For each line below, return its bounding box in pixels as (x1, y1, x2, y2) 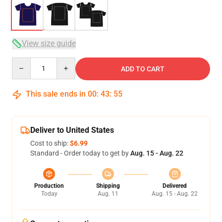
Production (34, 182, 64, 189)
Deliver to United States (30, 125, 114, 135)
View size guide (22, 39, 76, 48)
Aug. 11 (97, 190, 118, 197)
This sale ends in (24, 89, 88, 99)
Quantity (11, 58, 39, 66)
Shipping (96, 182, 120, 189)
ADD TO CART (121, 65, 165, 73)
